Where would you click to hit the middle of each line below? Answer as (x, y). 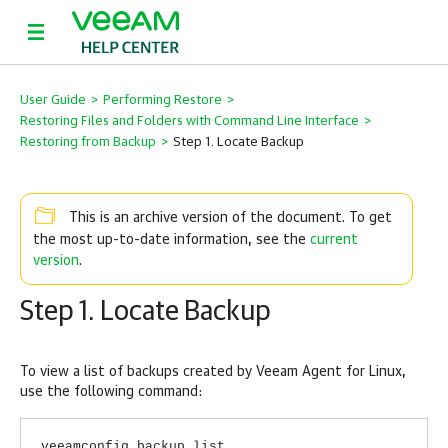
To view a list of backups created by (138, 372)
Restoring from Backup (88, 142)
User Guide (53, 100)
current (334, 240)
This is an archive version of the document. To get (230, 217)
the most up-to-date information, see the (171, 240)
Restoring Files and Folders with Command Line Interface (189, 121)
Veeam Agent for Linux (329, 372)
